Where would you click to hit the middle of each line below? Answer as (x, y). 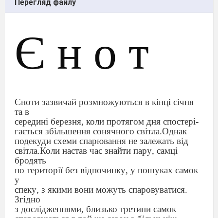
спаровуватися (157, 190)
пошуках (155, 170)
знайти (118, 151)
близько (102, 209)
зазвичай (59, 102)
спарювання (103, 141)
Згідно (27, 200)
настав (75, 151)
